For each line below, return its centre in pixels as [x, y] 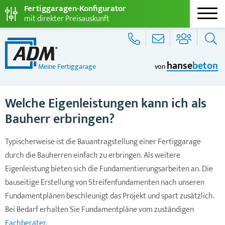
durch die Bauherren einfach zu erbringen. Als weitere [93, 156]
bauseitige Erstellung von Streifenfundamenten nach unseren [105, 183]
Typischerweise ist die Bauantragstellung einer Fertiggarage [103, 142]
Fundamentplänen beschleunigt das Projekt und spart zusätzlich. [110, 196]
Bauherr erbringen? [60, 120]
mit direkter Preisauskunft [67, 19]
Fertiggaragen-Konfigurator [75, 9]
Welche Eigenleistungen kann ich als [106, 104]
